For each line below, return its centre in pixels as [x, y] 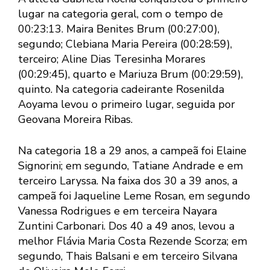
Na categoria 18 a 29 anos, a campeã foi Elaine [132, 150]
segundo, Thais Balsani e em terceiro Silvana [128, 256]
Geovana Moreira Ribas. [75, 119]
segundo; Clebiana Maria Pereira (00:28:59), [125, 44]
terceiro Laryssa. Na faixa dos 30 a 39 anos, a [128, 181]
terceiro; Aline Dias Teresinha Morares [112, 59]
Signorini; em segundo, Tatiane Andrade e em [130, 165]
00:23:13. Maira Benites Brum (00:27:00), [119, 29]
